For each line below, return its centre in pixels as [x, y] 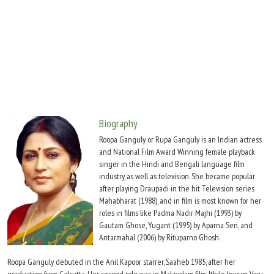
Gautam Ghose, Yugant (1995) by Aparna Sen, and [176, 225]
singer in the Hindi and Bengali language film [172, 164]
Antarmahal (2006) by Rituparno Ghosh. [160, 237]
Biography [118, 123]
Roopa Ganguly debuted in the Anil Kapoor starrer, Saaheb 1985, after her [121, 262]
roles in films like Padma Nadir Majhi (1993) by [170, 213]
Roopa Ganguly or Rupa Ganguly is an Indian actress [180, 139]
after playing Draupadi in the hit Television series [177, 188]
